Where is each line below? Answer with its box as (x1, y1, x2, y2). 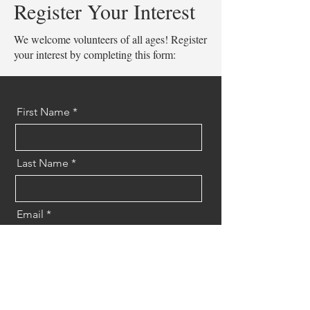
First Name (17, 105, 70, 118)
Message (17, 259, 61, 272)
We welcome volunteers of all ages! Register (14, 32, 207, 46)
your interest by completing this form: (14, 47, 176, 62)
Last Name (17, 156, 69, 170)
